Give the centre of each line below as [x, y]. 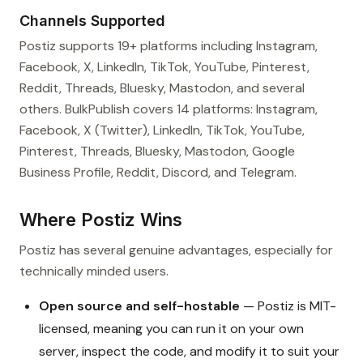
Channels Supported [92, 21]
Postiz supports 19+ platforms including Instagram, [169, 46]
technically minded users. [94, 271]
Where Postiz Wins [101, 220]
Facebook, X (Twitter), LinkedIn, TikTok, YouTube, [162, 130]
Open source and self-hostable [139, 306]
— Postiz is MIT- [288, 306]
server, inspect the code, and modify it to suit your [189, 352]
